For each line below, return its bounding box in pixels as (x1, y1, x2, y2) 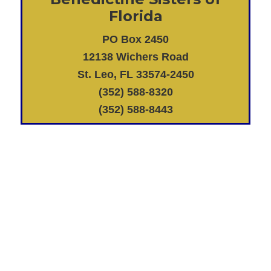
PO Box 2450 (102, 33, 169, 45)
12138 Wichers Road (82, 50, 189, 63)
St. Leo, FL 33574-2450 (77, 68, 194, 80)
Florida (108, 7, 163, 25)
